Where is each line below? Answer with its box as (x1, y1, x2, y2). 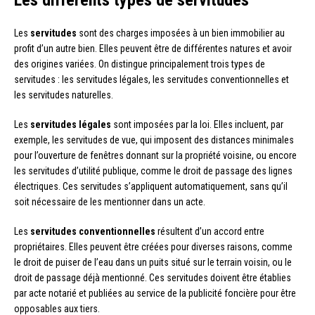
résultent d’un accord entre (155, 225, 264, 237)
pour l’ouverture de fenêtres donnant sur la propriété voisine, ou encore (14, 149, 297, 161)
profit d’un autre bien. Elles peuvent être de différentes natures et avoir (14, 42, 292, 54)
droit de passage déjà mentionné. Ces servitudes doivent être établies (14, 271, 291, 283)
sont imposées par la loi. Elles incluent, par (111, 118, 283, 130)
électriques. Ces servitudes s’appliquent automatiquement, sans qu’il (14, 180, 288, 192)
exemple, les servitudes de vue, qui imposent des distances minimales (14, 134, 294, 146)
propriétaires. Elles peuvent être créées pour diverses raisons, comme (14, 240, 292, 252)
